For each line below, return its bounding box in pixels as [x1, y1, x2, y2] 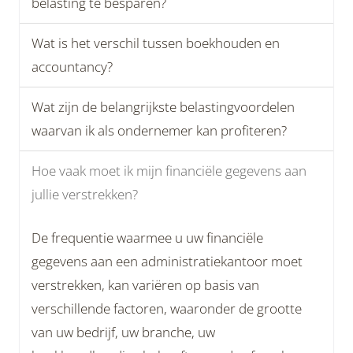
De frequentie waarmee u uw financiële [32, 229, 263, 247]
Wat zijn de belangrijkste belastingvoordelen [32, 98, 295, 116]
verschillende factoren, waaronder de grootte [32, 299, 302, 318]
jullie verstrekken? [32, 185, 138, 203]
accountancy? [32, 58, 113, 76]
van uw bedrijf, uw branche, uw [32, 323, 215, 341]
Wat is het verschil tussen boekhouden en [32, 34, 280, 52]
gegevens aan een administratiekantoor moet [32, 252, 303, 270]
